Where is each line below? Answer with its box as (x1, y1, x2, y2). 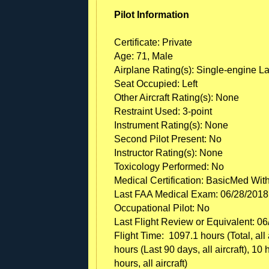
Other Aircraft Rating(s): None (114, 92, 239, 103)
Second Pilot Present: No (114, 133, 222, 144)
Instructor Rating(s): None (114, 147, 223, 158)
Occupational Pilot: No (114, 202, 210, 213)
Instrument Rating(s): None (114, 119, 228, 130)
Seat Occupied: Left (114, 78, 198, 89)
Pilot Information (114, 9, 189, 20)
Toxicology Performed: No (114, 161, 224, 172)
